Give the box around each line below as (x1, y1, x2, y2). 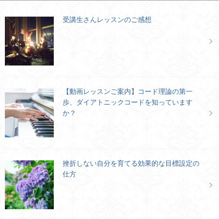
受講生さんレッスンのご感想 (63, 15, 152, 23)
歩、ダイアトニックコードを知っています (63, 98, 193, 106)
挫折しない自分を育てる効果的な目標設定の (63, 159, 199, 167)
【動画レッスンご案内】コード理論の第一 (63, 87, 193, 95)
